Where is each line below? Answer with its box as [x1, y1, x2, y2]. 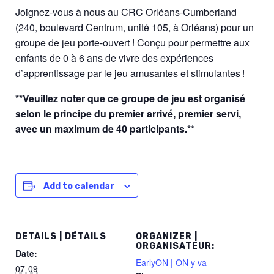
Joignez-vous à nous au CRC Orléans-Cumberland [15, 4, 237, 19]
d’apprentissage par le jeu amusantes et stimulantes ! [15, 65, 245, 80]
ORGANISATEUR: [135, 240, 215, 251]
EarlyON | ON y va [135, 256, 207, 268]
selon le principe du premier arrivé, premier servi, [15, 106, 241, 120]
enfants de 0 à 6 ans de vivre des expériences [15, 50, 213, 65]
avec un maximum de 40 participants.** [15, 121, 194, 136]
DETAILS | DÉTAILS [15, 231, 106, 242]
